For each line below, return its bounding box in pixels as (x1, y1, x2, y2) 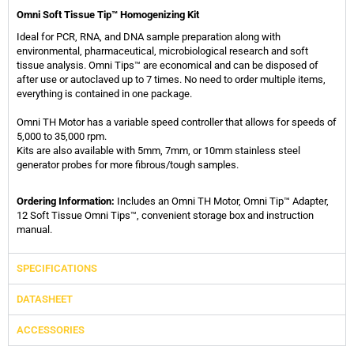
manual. (17, 223, 52, 235)
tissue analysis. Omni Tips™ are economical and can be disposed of (17, 58, 318, 71)
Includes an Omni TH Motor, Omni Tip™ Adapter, (115, 194, 329, 207)
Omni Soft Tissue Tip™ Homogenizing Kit (17, 8, 199, 21)
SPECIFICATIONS (17, 262, 97, 274)
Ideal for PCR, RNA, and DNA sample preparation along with (17, 30, 281, 43)
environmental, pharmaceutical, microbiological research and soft (17, 44, 308, 57)
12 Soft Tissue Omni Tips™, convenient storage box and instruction (17, 209, 314, 221)
